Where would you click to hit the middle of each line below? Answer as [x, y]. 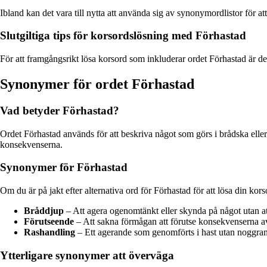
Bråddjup [44, 211]
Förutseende [49, 222]
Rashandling [49, 232]
